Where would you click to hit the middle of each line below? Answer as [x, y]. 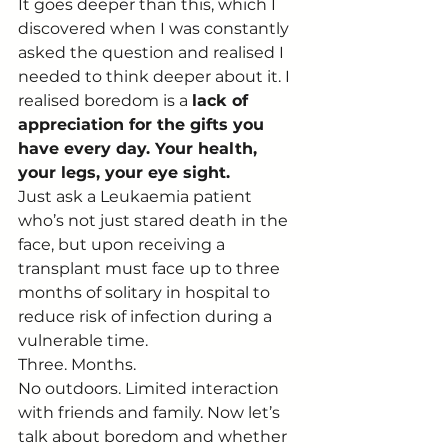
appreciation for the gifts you [143, 125]
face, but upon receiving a [123, 245]
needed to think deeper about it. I [156, 77]
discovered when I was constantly [155, 29]
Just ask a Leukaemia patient [137, 197]
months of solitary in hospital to [146, 293]
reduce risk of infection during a [147, 317]
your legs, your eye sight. [124, 173]
